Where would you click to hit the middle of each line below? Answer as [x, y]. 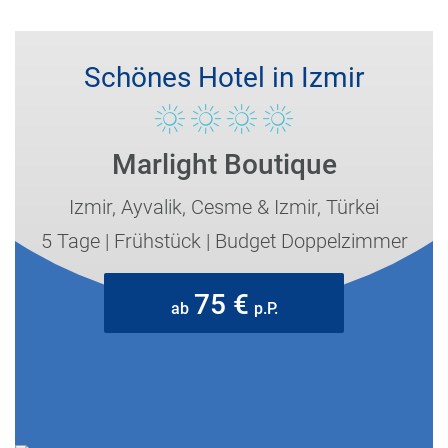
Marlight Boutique [224, 165]
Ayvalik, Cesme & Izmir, [223, 207]
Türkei [352, 207]
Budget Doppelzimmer [311, 241]
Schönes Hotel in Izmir [224, 78]
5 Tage [70, 241]
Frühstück [157, 241]
